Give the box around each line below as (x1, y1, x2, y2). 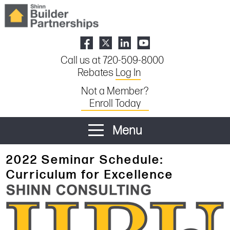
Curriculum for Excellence (6, 167, 174, 182)
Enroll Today (89, 97, 141, 110)
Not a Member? (81, 85, 149, 98)
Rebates (77, 66, 116, 79)
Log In (115, 66, 141, 79)
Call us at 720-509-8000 (60, 54, 164, 67)
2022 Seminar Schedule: (6, 152, 164, 167)
